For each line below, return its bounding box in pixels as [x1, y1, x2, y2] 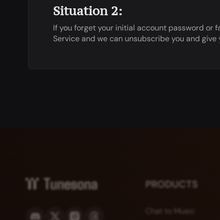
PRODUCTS [145, 177, 198, 191]
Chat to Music [145, 205, 195, 216]
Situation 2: [53, 2, 122, 19]
